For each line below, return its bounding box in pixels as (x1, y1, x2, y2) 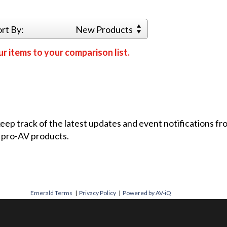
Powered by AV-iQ (123, 188, 171, 197)
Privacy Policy (79, 188, 116, 197)
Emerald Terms (30, 188, 72, 197)
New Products (75, 24, 135, 35)
